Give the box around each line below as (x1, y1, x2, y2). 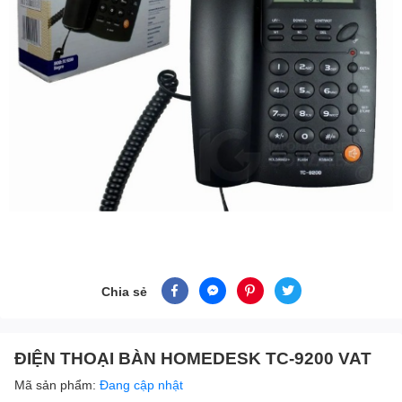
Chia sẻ (100, 283, 147, 299)
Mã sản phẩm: (14, 377, 100, 393)
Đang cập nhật (100, 377, 183, 393)
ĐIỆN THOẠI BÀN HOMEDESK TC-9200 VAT (14, 347, 371, 369)
